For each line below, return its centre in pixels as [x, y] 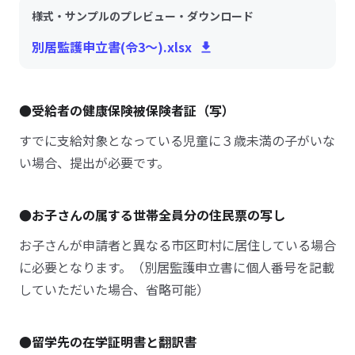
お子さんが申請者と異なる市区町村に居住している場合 [177, 245]
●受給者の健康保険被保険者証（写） [127, 110]
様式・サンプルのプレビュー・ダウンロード [143, 16]
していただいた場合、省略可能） [114, 289]
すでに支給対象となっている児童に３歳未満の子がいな [177, 140]
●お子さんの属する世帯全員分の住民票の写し [152, 215]
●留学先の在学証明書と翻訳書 [108, 342]
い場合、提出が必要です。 [94, 162]
